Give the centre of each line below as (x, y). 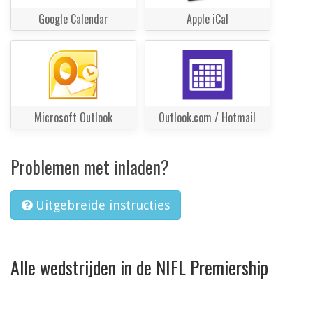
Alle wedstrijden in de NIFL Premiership (139, 267)
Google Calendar (73, 19)
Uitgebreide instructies (103, 205)
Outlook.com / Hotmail (208, 118)
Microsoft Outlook (73, 118)
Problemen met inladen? (90, 167)
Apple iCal (207, 19)
